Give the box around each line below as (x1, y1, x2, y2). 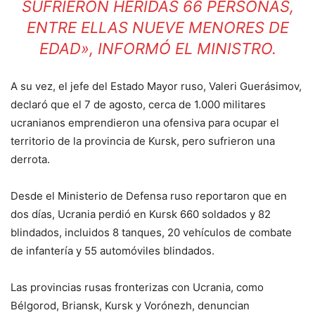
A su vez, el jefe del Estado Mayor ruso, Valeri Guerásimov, (11, 79, 302, 93)
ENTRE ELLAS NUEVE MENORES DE (26, 18, 289, 37)
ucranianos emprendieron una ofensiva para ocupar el (11, 115, 279, 129)
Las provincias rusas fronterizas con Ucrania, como (11, 280, 264, 294)
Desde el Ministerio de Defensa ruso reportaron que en (11, 188, 287, 202)
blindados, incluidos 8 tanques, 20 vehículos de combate (11, 225, 292, 239)
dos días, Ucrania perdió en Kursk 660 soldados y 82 (11, 207, 271, 221)
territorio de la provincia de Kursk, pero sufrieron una (11, 134, 275, 148)
